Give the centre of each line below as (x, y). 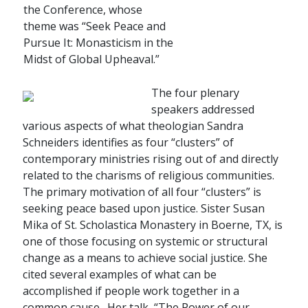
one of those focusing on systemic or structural (145, 241)
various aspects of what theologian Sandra (133, 126)
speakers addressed (202, 109)
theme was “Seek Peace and (94, 26)
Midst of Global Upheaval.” (91, 59)
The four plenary (195, 93)
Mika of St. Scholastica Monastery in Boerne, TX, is (152, 225)
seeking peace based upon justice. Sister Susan (143, 208)
